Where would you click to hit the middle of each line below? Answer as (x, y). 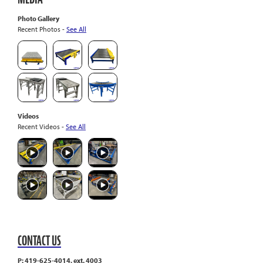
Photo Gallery (38, 18)
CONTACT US (39, 240)
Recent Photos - (42, 29)
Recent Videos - (42, 126)
